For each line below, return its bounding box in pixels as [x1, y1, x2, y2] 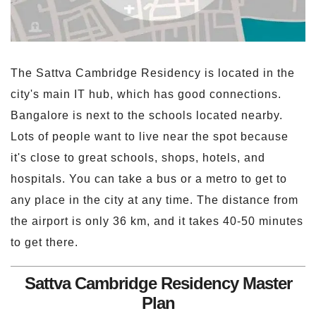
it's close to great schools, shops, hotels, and [11, 151, 265, 164]
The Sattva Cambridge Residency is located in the [11, 66, 295, 79]
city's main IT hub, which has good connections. [11, 87, 281, 100]
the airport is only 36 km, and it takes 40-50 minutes [11, 214, 303, 227]
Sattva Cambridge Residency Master [24, 273, 292, 293]
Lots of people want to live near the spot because [11, 130, 288, 142]
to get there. [11, 236, 78, 248]
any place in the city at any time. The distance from [11, 193, 298, 206]
